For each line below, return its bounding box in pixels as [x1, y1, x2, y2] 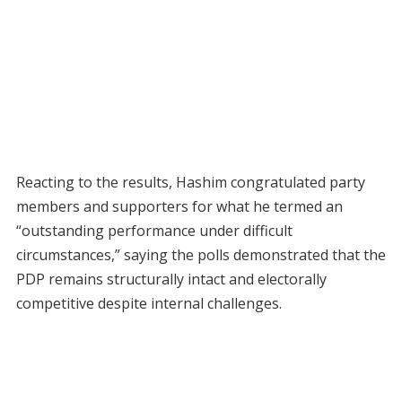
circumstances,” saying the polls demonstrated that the [15, 245, 386, 266]
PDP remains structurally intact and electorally [15, 269, 327, 290]
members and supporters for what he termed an [15, 197, 343, 217]
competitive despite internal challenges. [15, 293, 282, 314]
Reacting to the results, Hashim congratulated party [15, 172, 365, 193]
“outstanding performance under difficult [15, 221, 293, 241]
